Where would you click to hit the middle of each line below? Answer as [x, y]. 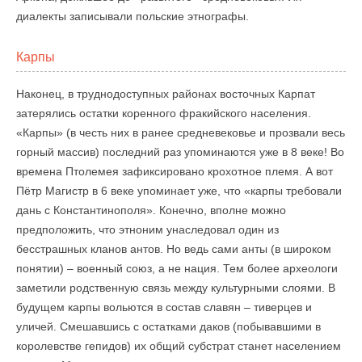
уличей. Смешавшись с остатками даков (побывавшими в [168, 326]
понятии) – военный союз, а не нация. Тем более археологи [177, 268]
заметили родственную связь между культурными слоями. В [176, 288]
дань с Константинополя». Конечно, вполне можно [151, 210]
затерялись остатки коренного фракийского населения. [164, 113]
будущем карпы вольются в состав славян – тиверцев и [164, 307]
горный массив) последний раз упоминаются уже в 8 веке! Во [180, 152]
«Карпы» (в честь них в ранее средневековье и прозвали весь [181, 133]
